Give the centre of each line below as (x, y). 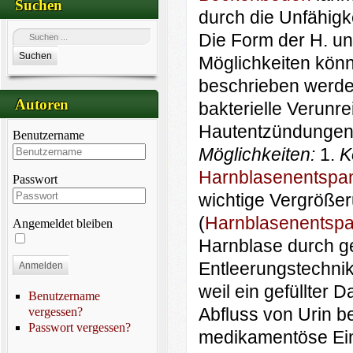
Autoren (42, 104)
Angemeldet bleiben (62, 223)
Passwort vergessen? (79, 327)
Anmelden (41, 266)
